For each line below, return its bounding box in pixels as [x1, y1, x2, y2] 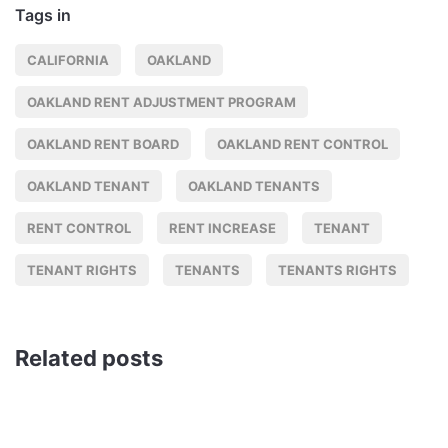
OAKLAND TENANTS [188, 178, 320, 195]
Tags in [15, 5, 71, 26]
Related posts [15, 345, 163, 372]
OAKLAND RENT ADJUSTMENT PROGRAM [27, 94, 296, 111]
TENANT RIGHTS [27, 262, 137, 279]
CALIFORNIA [27, 52, 109, 69]
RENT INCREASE [169, 220, 276, 237]
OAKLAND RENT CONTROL [217, 136, 388, 153]
